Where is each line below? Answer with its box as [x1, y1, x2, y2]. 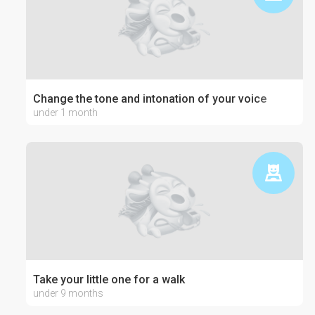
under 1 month [32, 107, 98, 118]
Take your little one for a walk [32, 273, 185, 286]
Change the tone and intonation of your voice [32, 92, 266, 105]
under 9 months [32, 288, 103, 299]
